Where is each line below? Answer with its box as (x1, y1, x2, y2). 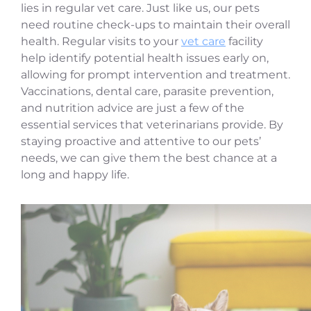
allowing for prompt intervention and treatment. (21, 67, 290, 81)
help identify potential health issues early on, (21, 51, 269, 65)
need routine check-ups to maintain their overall (21, 17, 290, 31)
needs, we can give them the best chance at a (21, 151, 277, 165)
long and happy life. (21, 167, 129, 181)
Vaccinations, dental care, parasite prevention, (21, 84, 274, 98)
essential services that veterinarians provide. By (21, 117, 283, 131)
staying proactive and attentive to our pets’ (21, 134, 261, 148)
